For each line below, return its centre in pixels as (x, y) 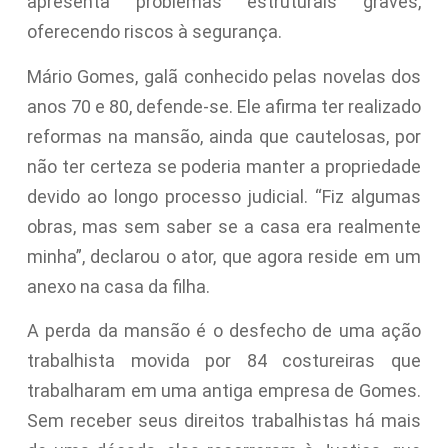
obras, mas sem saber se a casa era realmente (224, 226)
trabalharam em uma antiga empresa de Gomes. (224, 390)
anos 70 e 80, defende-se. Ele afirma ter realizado (224, 106)
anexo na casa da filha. (118, 286)
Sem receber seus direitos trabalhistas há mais (224, 420)
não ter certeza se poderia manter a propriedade (224, 166)
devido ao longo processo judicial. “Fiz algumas (224, 196)
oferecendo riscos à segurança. (154, 32)
